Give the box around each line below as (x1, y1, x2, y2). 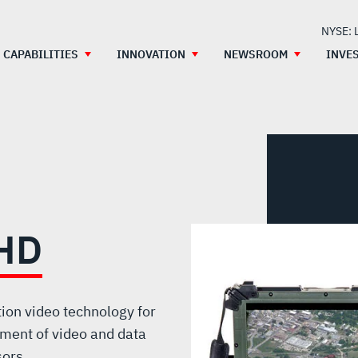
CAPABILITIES (3, 47, 78, 62)
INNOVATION (117, 47, 185, 62)
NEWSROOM (224, 47, 288, 62)
